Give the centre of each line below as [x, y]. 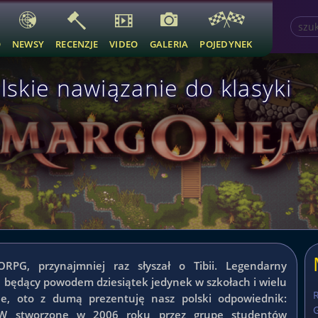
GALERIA [169, 44]
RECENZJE [77, 44]
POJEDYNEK [226, 44]
